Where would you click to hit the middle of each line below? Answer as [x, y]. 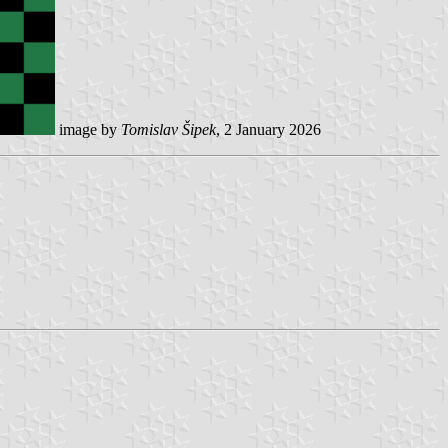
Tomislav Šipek [168, 129]
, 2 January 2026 [268, 129]
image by [88, 129]
